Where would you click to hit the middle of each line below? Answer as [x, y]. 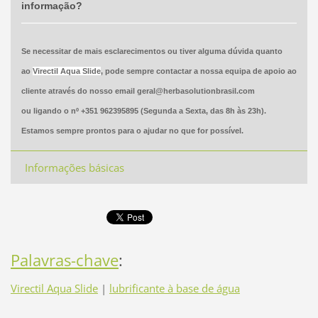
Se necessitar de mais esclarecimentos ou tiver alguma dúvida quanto [152, 51]
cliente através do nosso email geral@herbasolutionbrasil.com [138, 91]
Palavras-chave [64, 261]
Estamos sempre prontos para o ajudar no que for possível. [132, 130]
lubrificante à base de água [174, 288]
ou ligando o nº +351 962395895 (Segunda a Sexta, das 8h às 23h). [143, 110]
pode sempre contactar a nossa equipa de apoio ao [199, 71]
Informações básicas [74, 167]
